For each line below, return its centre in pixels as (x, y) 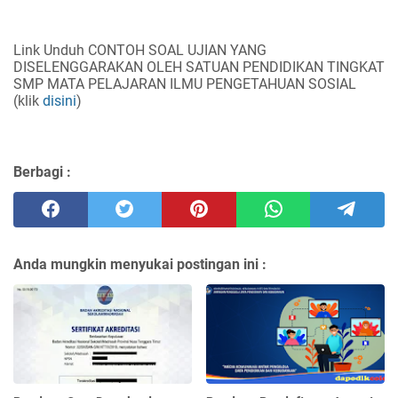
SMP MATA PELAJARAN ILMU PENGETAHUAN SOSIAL (185, 84)
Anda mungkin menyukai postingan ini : (140, 264)
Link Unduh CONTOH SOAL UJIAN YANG (140, 50)
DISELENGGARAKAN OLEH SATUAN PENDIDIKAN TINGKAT (199, 67)
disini (60, 100)
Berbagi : (42, 171)
